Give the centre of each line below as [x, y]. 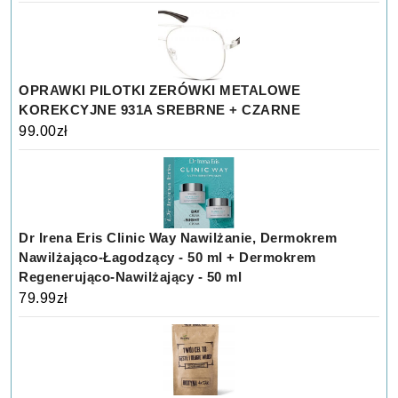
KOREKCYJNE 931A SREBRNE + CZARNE [160, 109]
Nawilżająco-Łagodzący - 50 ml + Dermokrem [167, 257]
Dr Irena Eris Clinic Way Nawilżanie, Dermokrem [178, 237]
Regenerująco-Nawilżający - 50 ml [131, 276]
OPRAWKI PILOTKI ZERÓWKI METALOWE [160, 90]
